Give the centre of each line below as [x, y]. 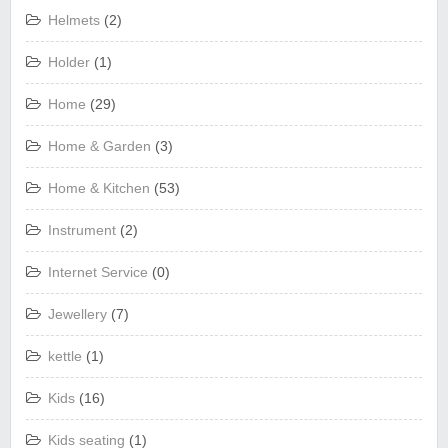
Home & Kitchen [99, 188]
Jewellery [77, 314]
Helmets [74, 20]
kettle [65, 356]
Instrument [82, 230]
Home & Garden [99, 146]
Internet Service [98, 272]
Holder [69, 62]
